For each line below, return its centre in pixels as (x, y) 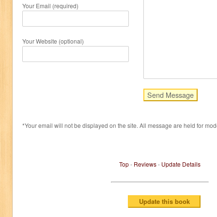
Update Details (181, 164)
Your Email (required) (50, 6)
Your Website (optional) (53, 41)
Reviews (145, 164)
